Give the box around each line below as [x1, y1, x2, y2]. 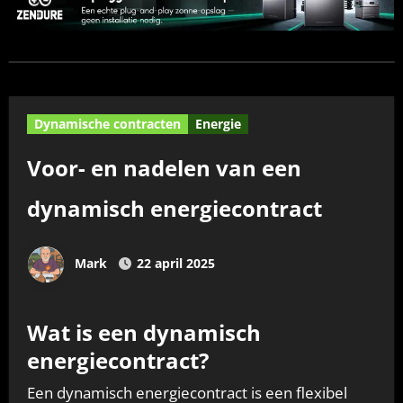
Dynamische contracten [33, 114, 181, 132]
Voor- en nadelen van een [26, 152, 301, 183]
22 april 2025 [136, 254, 215, 272]
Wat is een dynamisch [26, 317, 261, 347]
